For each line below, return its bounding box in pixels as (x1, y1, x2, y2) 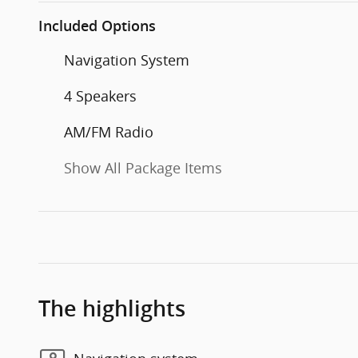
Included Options (38, 17, 156, 34)
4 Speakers (64, 86, 137, 105)
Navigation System (64, 50, 189, 70)
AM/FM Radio (64, 121, 153, 141)
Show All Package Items (64, 157, 222, 177)
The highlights (38, 296, 185, 321)
